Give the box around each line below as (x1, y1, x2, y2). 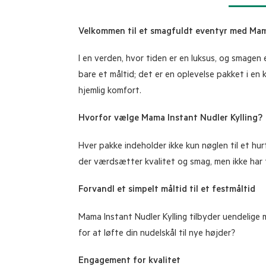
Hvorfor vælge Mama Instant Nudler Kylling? (78, 114, 262, 125)
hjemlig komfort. (78, 87, 141, 97)
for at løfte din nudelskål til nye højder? (78, 229, 235, 239)
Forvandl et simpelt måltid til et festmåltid (78, 185, 255, 196)
